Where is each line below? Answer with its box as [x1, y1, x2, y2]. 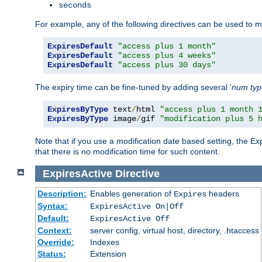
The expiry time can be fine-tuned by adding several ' [35, 82, 232, 92]
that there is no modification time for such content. [35, 146, 220, 156]
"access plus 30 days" [118, 60, 216, 70]
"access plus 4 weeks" [118, 50, 216, 60]
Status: [37, 249, 66, 259]
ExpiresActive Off [89, 214, 170, 224]
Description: [37, 189, 87, 199]
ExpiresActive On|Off [89, 202, 184, 212]
